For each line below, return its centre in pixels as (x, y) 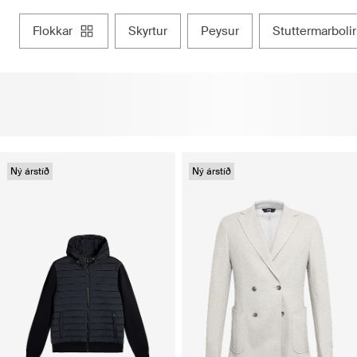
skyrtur (152, 31)
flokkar (56, 31)
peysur (224, 31)
